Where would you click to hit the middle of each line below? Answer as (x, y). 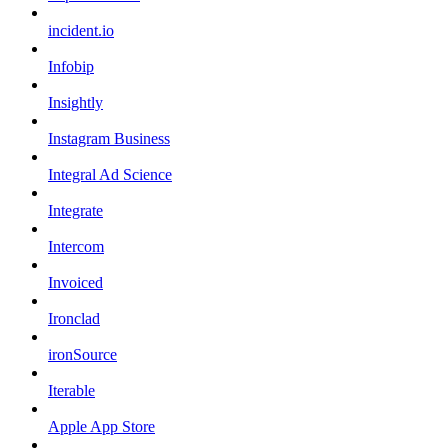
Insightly (75, 102)
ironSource (82, 354)
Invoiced (75, 282)
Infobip (71, 66)
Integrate (75, 210)
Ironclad (74, 318)
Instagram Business (109, 138)
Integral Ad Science (110, 174)
